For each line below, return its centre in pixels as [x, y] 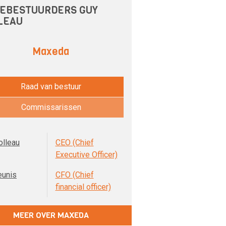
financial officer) [83, 187]
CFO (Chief [74, 175]
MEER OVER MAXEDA [51, 215]
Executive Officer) [86, 155]
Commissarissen [51, 107]
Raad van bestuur [51, 87]
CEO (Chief [74, 143]
